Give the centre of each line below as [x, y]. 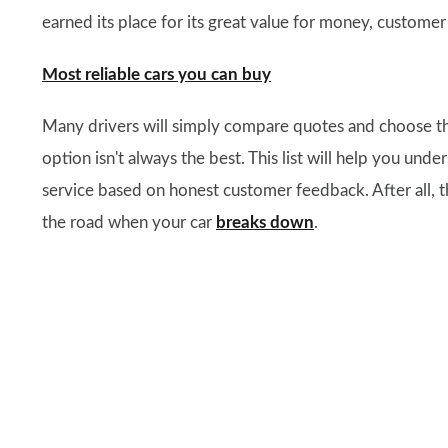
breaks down [265, 222]
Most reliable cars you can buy [156, 74]
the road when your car [129, 222]
